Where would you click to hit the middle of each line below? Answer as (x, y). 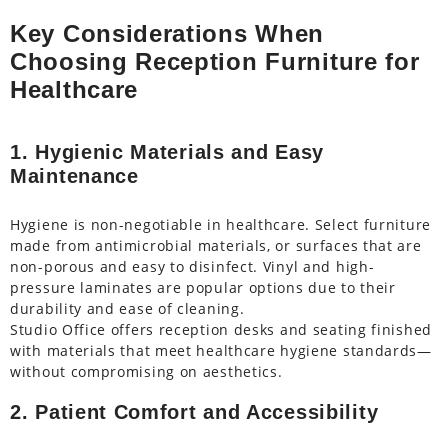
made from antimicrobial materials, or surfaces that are (216, 246)
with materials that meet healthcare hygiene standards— (221, 351)
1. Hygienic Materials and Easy (167, 152)
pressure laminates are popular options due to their (203, 288)
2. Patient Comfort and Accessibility (194, 412)
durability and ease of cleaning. (127, 309)
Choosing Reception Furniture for (215, 62)
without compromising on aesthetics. (146, 372)
